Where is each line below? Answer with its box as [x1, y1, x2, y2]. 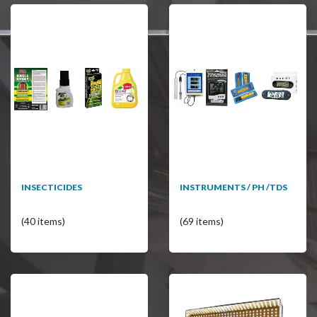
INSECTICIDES [21, 181, 82, 192]
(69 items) [180, 214, 224, 227]
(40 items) [21, 214, 65, 227]
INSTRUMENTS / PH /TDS [180, 181, 287, 192]
